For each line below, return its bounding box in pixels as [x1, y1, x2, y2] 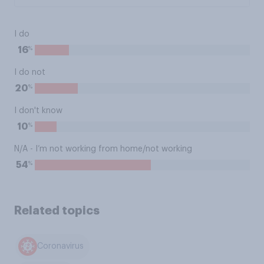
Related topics [14, 204, 100, 216]
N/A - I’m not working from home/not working [14, 145, 192, 153]
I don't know [14, 107, 62, 115]
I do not [14, 68, 45, 77]
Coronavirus [37, 242, 84, 251]
